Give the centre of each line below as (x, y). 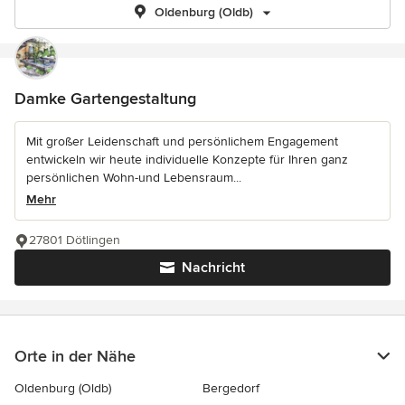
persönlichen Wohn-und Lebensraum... (134, 178)
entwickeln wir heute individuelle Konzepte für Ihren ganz (187, 160)
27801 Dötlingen (75, 240)
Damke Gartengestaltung (105, 99)
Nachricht (213, 268)
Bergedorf (231, 388)
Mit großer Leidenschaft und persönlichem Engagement (182, 141)
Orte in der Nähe (75, 356)
